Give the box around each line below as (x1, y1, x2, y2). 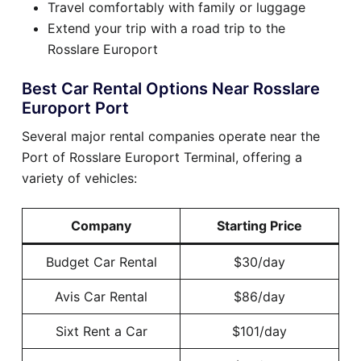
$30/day (234, 254, 285, 271)
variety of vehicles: (22, 170, 137, 187)
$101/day (232, 323, 287, 340)
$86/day (234, 288, 285, 305)
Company (71, 218, 131, 234)
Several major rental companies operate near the (22, 128, 320, 145)
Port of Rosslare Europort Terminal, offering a (22, 149, 302, 166)
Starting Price (217, 218, 302, 234)
